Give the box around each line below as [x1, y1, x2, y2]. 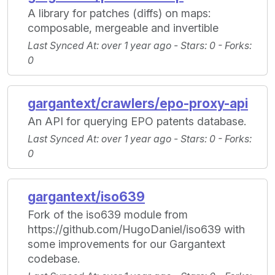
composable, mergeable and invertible [28, 21, 219, 35]
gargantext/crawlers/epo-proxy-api [28, 96, 248, 112]
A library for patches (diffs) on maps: [28, 7, 211, 20]
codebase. [28, 252, 80, 266]
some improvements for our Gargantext [28, 238, 225, 251]
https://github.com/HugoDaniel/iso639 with [28, 223, 245, 236]
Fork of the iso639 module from [28, 208, 188, 222]
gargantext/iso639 [28, 189, 145, 205]
